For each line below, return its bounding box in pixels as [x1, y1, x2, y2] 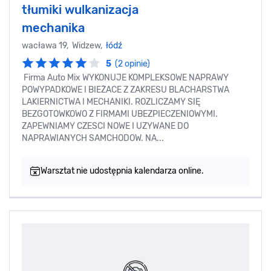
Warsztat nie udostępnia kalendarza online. [41, 165, 204, 176]
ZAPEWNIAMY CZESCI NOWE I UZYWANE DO [22, 120, 189, 131]
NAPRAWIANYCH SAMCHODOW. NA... [22, 132, 164, 143]
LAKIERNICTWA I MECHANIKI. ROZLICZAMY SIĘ [22, 96, 200, 107]
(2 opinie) [115, 58, 150, 69]
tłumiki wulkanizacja [22, 2, 139, 18]
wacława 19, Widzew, [22, 41, 106, 51]
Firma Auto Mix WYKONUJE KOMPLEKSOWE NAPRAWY [22, 72, 230, 83]
